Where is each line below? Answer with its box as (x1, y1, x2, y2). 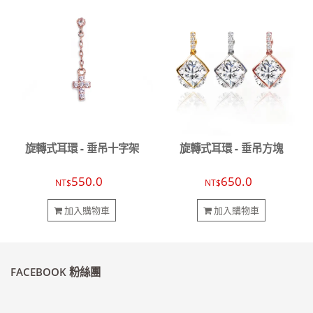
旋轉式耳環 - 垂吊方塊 (180, 141, 283, 156)
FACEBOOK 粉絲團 (10, 265, 101, 280)
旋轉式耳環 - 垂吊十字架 (24, 141, 139, 156)
